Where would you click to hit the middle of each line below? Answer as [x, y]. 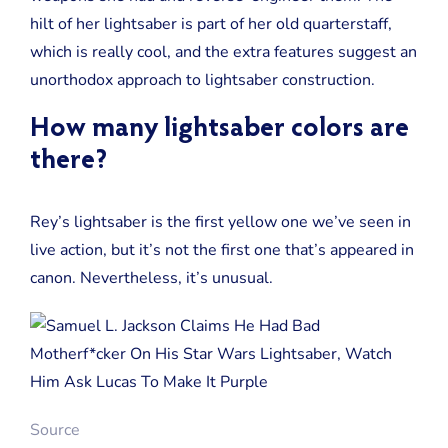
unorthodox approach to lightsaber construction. [202, 79]
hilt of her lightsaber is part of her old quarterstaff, [210, 23]
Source [54, 429]
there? [68, 161]
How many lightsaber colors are [219, 129]
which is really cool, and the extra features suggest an [223, 51]
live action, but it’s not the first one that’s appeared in [221, 249]
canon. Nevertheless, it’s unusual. [151, 277]
